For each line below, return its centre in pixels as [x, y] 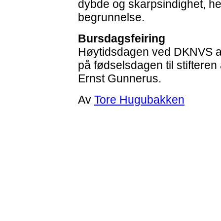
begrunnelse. [111, 17]
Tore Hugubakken [139, 100]
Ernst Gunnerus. [120, 78]
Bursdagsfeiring [122, 38]
